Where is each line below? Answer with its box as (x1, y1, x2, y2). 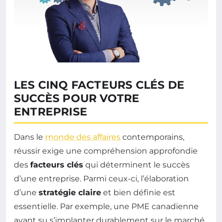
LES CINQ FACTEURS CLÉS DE (14, 78, 185, 92)
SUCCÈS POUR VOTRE (14, 92, 140, 105)
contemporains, (120, 132, 184, 142)
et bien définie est (101, 188, 175, 197)
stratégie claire (39, 188, 101, 197)
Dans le (14, 132, 45, 142)
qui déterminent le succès (83, 160, 190, 169)
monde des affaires (45, 132, 120, 142)
